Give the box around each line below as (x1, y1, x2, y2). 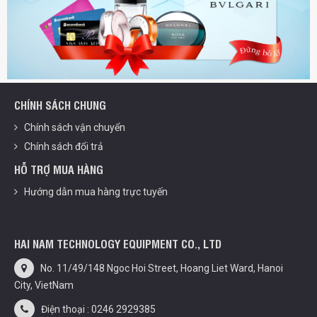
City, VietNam (14, 279, 74, 291)
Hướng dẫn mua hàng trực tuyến (18, 185, 168, 197)
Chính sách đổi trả (18, 140, 103, 152)
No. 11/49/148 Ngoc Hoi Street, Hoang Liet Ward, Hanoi (34, 262, 283, 274)
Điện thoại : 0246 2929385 (35, 303, 156, 315)
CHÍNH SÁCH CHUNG (14, 96, 106, 113)
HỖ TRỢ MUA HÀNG (14, 161, 103, 177)
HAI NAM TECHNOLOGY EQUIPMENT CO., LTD (14, 235, 221, 251)
